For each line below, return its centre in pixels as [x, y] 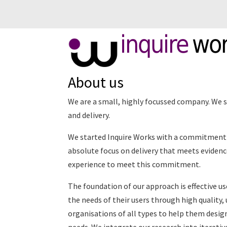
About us [96, 82]
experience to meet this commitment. [135, 164]
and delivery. [89, 115]
